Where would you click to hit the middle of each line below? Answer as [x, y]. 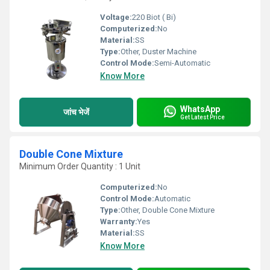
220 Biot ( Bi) [154, 17]
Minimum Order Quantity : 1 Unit [80, 166]
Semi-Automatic [182, 63]
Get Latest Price [202, 117]
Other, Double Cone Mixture [168, 210]
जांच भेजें [76, 112]
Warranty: [119, 221]
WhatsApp [200, 109]
